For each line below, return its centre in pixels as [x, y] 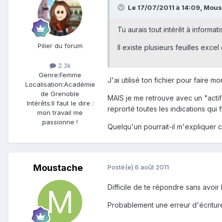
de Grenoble [60, 93]
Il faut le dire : [72, 103]
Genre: [49, 75]
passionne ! [60, 122]
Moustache [58, 167]
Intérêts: [39, 103]
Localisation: [44, 84]
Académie [79, 84]
